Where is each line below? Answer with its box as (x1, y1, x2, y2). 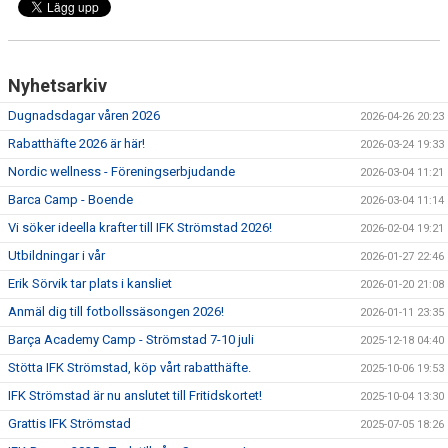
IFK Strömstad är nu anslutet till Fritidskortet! (8, 388, 262, 403)
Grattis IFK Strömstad (8, 416, 131, 431)
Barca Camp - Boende (8, 192, 133, 207)
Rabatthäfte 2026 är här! (8, 136, 145, 151)
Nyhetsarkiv (8, 75, 107, 96)
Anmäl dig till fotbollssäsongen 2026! (8, 304, 224, 319)
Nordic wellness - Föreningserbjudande (8, 164, 235, 179)
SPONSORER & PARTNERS (12, 85, 161, 100)
